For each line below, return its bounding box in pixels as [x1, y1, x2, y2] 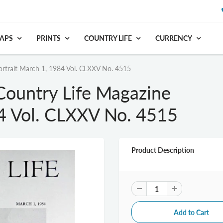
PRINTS [36, 34, 61, 42]
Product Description [131, 146, 194, 154]
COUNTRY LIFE [84, 34, 132, 42]
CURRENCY [155, 34, 192, 42]
